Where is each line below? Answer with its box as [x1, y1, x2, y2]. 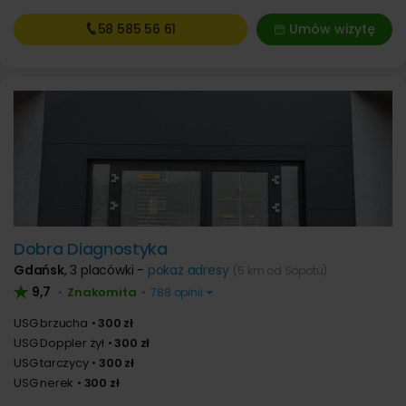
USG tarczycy [14, 354, 89, 372]
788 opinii [148, 285, 206, 300]
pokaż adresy [147, 261, 229, 279]
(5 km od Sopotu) [233, 263, 328, 278]
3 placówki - [70, 261, 148, 279]
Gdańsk [14, 261, 64, 279]
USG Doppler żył [14, 334, 104, 352]
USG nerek [14, 374, 74, 391]
